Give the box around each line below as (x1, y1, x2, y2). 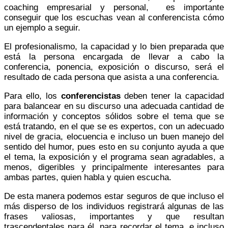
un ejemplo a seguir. (4, 22, 85, 33)
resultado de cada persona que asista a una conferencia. (4, 72, 222, 82)
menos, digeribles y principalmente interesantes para (4, 162, 224, 172)
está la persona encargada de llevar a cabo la (4, 51, 224, 62)
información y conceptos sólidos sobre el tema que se (4, 111, 224, 121)
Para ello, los (4, 91, 61, 101)
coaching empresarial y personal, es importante (4, 2, 224, 12)
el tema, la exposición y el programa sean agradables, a (4, 152, 224, 162)
